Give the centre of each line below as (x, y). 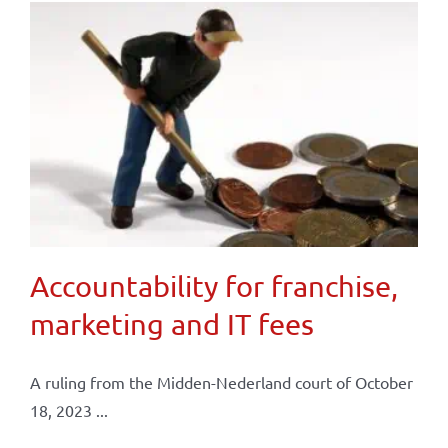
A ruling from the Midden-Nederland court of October (221, 381)
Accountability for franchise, (213, 285)
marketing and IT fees (171, 323)
